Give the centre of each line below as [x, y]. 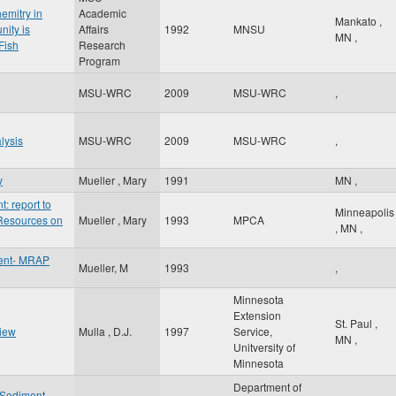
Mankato [357, 21]
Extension [257, 315]
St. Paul [355, 323]
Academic [103, 13]
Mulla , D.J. [105, 331]
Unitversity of [264, 347]
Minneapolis [365, 212]
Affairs [94, 29]
